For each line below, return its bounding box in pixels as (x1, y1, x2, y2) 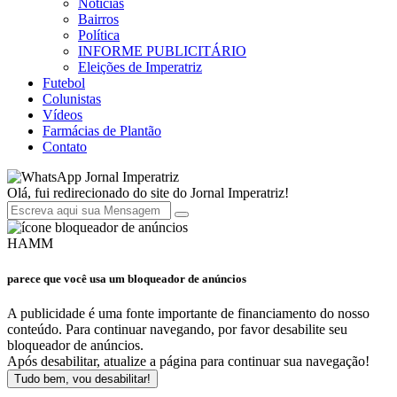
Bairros (78, 12, 119, 27)
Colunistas (43, 91, 101, 107)
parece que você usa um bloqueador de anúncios (7, 271, 246, 285)
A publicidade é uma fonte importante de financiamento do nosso (7, 305, 370, 321)
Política (78, 27, 120, 43)
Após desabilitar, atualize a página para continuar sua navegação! (7, 353, 370, 369)
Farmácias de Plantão (43, 123, 161, 139)
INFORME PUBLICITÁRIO (78, 43, 246, 59)
